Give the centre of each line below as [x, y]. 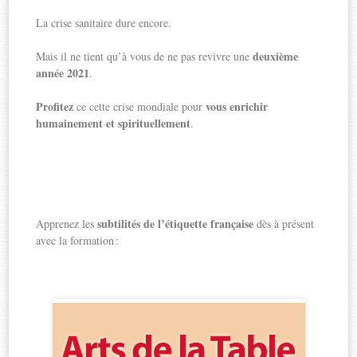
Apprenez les [67, 224]
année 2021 [63, 73]
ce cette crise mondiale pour [140, 107]
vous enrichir [237, 107]
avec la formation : [78, 241]
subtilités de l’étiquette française [176, 224]
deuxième [276, 57]
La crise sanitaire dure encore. [104, 23]
